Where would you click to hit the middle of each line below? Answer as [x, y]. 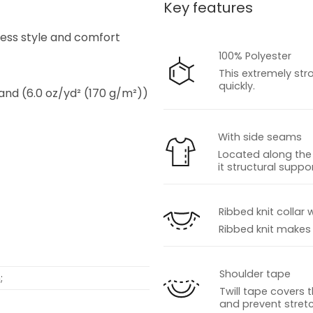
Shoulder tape [255, 274]
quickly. [236, 86]
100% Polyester [255, 56]
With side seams [260, 137]
